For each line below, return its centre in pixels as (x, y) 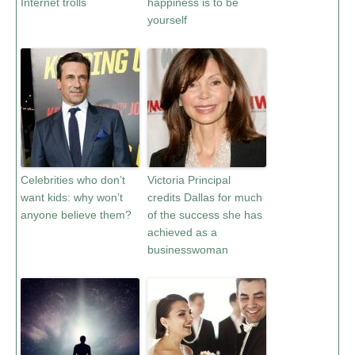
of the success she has (205, 215)
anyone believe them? (76, 215)
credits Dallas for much (205, 197)
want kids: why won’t (72, 197)
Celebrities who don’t (73, 180)
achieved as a (182, 232)
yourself (167, 20)
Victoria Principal (189, 180)
